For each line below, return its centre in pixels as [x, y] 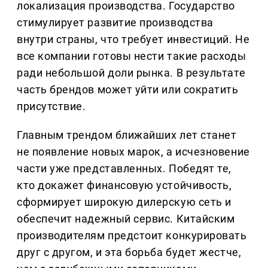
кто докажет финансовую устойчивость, [124, 185]
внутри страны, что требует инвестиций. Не [133, 39]
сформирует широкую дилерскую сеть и [124, 202]
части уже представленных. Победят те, [124, 169]
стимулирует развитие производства [115, 23]
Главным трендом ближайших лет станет [127, 135]
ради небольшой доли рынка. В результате [131, 73]
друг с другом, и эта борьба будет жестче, [129, 252]
